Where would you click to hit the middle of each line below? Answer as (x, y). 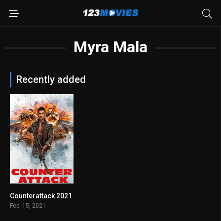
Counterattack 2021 (41, 196)
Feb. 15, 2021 (28, 205)
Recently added (51, 79)
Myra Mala (110, 47)
